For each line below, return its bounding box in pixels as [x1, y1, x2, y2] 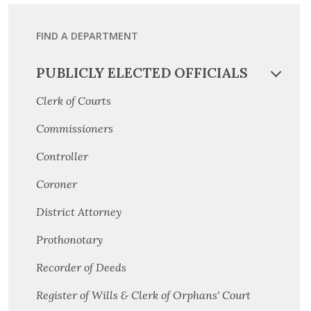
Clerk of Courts [36, 94, 111, 108]
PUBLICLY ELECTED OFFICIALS [36, 64, 248, 82]
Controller [36, 149, 88, 164]
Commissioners [36, 121, 113, 136]
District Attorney [36, 205, 121, 219]
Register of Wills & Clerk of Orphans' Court [36, 288, 251, 303]
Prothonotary [36, 233, 103, 247]
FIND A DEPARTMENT [36, 28, 138, 42]
